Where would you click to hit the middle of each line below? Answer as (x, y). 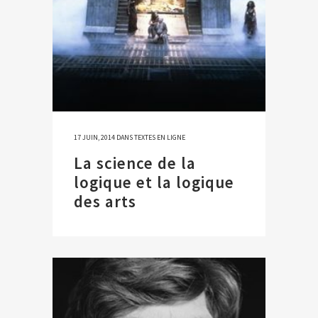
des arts (105, 202)
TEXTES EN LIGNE (160, 138)
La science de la (135, 163)
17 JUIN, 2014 (94, 138)
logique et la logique (154, 182)
